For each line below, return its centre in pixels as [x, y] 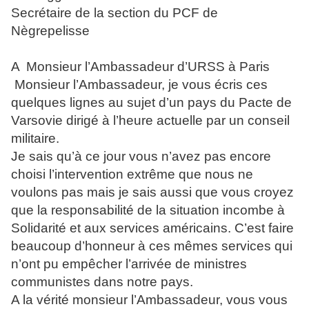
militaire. [35, 139]
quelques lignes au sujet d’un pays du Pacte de [151, 103]
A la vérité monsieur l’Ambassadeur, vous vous [149, 300]
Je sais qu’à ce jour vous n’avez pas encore [141, 157]
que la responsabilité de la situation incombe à [148, 210]
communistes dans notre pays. [102, 282]
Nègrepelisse [50, 31]
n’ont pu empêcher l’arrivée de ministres [129, 264]
